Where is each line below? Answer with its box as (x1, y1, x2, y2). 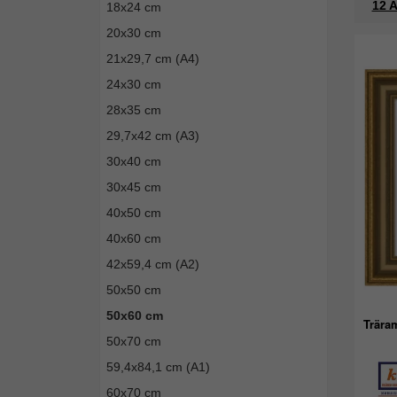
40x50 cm (106, 206, 161, 220)
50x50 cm (106, 283, 161, 297)
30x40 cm (106, 154, 161, 168)
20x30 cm (106, 26, 161, 40)
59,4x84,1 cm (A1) (106, 360, 210, 374)
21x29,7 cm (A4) (106, 51, 199, 66)
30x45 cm (106, 180, 161, 194)
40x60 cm (106, 231, 161, 245)
